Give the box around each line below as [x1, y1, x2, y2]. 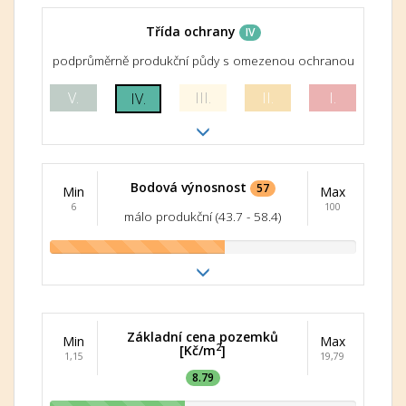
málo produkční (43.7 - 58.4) [124, 208, 281, 226]
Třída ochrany [145, 23, 236, 40]
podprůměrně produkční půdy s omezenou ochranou [52, 52, 354, 70]
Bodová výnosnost [130, 179, 246, 196]
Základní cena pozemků [127, 328, 278, 345]
